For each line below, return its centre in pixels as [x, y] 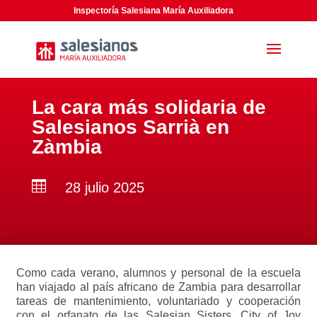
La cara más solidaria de [149, 107]
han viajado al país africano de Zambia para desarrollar [158, 287]
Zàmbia [67, 147]
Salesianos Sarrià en [130, 127]
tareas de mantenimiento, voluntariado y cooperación [158, 301]
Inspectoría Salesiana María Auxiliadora [154, 11]
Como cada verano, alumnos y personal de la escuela [158, 273]
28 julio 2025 [104, 188]
